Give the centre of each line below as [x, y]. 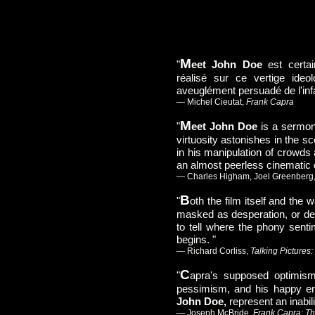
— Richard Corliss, [213, 251]
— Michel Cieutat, [211, 102]
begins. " [196, 239]
